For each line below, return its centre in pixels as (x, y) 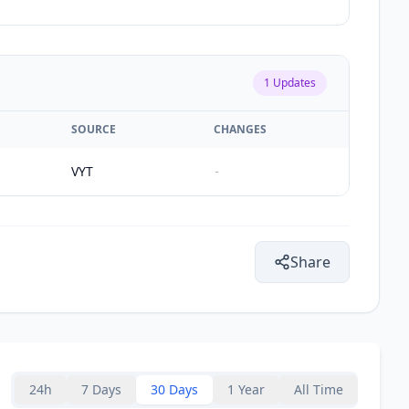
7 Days (101, 389)
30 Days (174, 389)
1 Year (246, 389)
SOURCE (94, 129)
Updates (293, 82)
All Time (319, 389)
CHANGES (240, 129)
